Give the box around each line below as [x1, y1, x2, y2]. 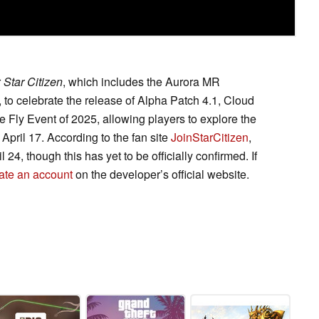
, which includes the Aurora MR [63, 73, 220, 90]
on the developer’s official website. [73, 166, 249, 183]
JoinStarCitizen [171, 129, 249, 146]
